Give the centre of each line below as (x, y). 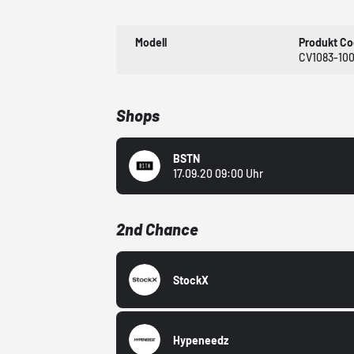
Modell (151, 43)
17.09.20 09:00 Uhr (218, 174)
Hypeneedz (201, 340)
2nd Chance (158, 230)
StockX (191, 280)
